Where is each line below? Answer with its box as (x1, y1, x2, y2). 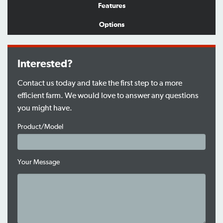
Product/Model (17, 123, 63, 130)
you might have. (17, 104, 72, 112)
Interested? (17, 58, 73, 69)
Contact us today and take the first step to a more (17, 79, 182, 87)
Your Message (17, 158, 60, 166)
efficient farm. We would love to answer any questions (17, 91, 199, 100)
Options (99, 21, 124, 28)
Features (98, 2, 125, 9)
